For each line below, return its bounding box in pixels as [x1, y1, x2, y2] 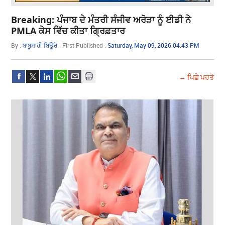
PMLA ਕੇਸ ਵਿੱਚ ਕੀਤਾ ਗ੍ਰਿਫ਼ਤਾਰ [11, 24, 126, 37]
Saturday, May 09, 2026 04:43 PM [107, 41, 200, 49]
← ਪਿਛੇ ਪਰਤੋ [178, 72, 214, 82]
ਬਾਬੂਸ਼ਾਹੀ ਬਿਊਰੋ [23, 41, 58, 49]
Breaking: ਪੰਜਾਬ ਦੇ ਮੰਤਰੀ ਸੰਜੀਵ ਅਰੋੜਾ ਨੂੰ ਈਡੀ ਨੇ [11, 13, 191, 26]
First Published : [62, 41, 108, 49]
